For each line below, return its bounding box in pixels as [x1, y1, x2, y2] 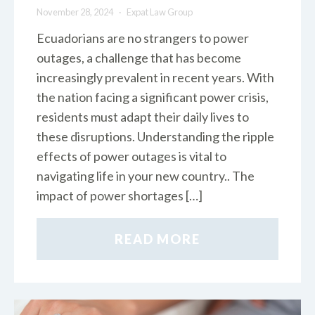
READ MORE [115, 231, 200, 247]
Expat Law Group [126, 6, 193, 18]
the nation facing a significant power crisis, [37, 89, 269, 105]
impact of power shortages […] [37, 188, 202, 204]
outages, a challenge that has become [37, 50, 241, 66]
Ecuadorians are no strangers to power [37, 30, 249, 46]
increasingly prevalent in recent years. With [37, 70, 274, 86]
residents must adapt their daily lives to [37, 109, 249, 125]
